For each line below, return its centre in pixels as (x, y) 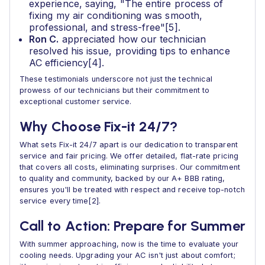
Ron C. (44, 39)
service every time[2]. (60, 201)
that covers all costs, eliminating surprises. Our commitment (130, 167)
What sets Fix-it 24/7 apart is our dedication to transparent (129, 145)
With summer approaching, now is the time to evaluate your (129, 244)
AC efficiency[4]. (67, 63)
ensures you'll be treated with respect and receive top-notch (132, 190)
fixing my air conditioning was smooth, (116, 15)
